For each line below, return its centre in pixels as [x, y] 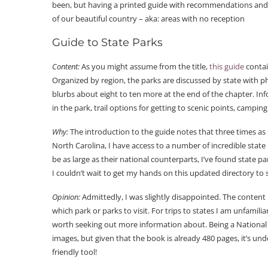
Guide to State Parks [107, 42]
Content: [67, 66]
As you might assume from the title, [145, 66]
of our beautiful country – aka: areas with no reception [148, 18]
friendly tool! [74, 252]
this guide [227, 66]
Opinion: [67, 197]
